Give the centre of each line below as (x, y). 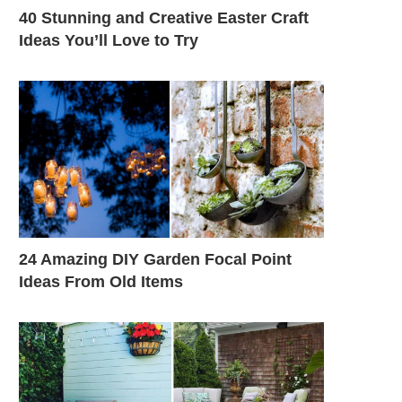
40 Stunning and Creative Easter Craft (164, 17)
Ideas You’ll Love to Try (109, 40)
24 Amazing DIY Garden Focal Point (155, 259)
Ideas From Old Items (101, 281)
